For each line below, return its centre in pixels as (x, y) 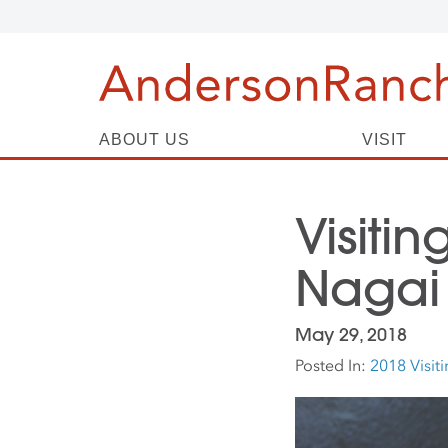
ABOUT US (144, 139)
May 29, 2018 (351, 334)
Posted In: (332, 365)
